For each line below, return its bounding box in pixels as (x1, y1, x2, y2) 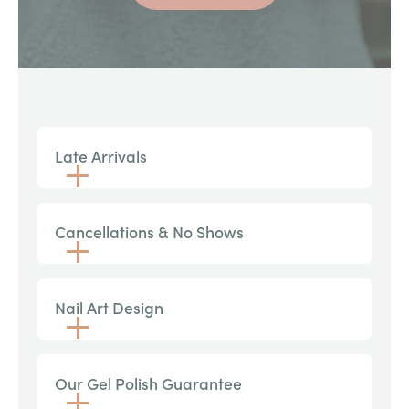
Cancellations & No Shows (55, 221, 244, 243)
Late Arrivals (55, 145, 147, 167)
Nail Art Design (55, 297, 163, 319)
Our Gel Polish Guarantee (55, 372, 242, 394)
